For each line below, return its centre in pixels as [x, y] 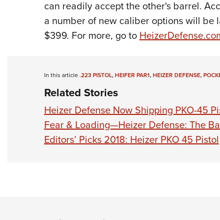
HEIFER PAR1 [132, 75]
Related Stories [81, 93]
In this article [62, 75]
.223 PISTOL [96, 75]
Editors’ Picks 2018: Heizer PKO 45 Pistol [131, 140]
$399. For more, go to [92, 36]
